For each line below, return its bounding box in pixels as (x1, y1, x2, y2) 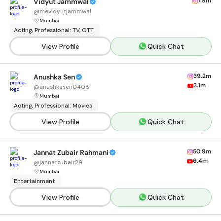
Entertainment (14, 177, 55, 185)
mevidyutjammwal (39, 7, 91, 15)
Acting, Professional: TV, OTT (14, 26, 94, 34)
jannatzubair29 (39, 158, 82, 166)
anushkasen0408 (39, 83, 89, 91)
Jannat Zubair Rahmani (34, 148, 109, 157)
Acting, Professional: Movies (14, 102, 92, 110)
